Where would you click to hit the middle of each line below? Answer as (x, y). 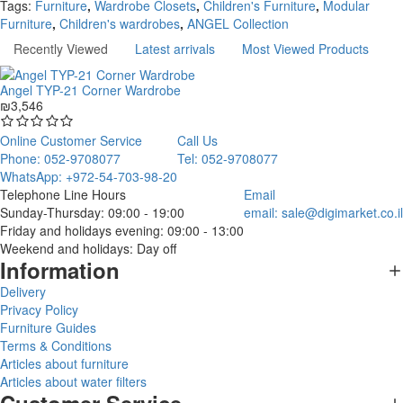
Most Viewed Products (305, 49)
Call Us (197, 141)
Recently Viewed (61, 49)
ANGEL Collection (238, 24)
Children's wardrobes (120, 24)
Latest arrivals (175, 49)
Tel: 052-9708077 (228, 159)
